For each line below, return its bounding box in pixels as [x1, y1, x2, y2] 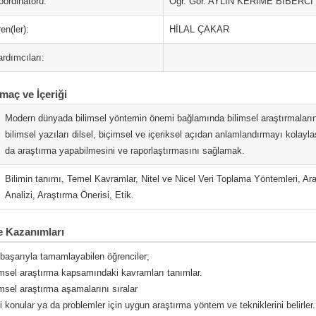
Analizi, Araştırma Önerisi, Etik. [5, 190, 134, 200]
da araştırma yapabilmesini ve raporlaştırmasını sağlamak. [5, 145, 245, 156]
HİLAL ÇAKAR [169, 24, 229, 35]
